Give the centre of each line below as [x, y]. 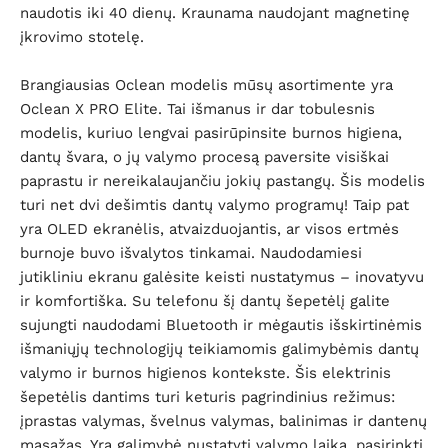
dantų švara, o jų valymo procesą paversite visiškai [204, 157]
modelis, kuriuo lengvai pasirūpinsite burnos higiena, [211, 133]
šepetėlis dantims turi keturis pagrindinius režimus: [207, 397]
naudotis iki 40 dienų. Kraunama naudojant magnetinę [215, 13]
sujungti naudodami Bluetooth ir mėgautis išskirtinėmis [221, 325]
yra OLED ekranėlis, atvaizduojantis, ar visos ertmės [209, 229]
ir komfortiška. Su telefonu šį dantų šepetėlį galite [205, 301]
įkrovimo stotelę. [82, 37]
